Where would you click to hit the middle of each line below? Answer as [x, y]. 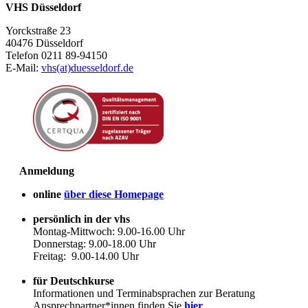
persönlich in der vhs [81, 219]
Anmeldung [40, 171]
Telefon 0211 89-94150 [56, 56]
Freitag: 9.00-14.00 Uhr [86, 256]
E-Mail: [23, 68]
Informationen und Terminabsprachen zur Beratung [144, 294]
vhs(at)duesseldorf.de [87, 68]
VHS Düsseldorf [43, 8]
